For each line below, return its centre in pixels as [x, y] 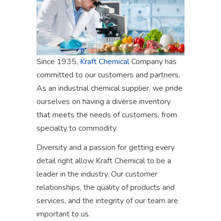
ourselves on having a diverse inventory [104, 102]
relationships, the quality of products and [106, 188]
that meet [54, 115]
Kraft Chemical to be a [132, 161]
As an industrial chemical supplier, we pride [110, 89]
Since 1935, [58, 62]
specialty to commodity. [77, 129]
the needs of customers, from [126, 115]
